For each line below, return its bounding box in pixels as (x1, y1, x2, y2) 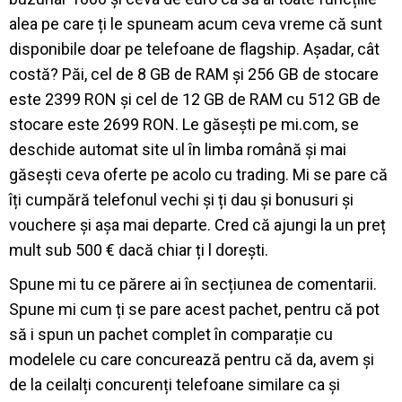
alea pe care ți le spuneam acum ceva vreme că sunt (9, 13, 382, 33)
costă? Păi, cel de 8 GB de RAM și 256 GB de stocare (9, 64, 379, 83)
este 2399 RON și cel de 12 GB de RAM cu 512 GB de (9, 89, 380, 109)
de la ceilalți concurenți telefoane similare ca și (9, 374, 340, 394)
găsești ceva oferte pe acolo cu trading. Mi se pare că (9, 164, 388, 184)
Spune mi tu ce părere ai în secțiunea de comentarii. (9, 274, 377, 293)
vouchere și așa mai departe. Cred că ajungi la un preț (9, 214, 386, 234)
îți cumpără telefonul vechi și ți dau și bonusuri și (9, 189, 354, 209)
